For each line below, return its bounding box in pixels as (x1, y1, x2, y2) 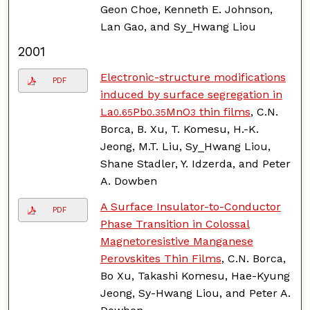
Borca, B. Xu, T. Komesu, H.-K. (100, 122, 259, 136)
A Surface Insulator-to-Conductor (100, 199, 281, 213)
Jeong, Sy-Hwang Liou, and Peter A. (100, 286, 291, 300)
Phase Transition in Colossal (100, 217, 250, 230)
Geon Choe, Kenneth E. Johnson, (100, 2, 273, 16)
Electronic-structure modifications (100, 70, 286, 84)
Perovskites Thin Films (100, 251, 221, 265)
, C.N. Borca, (221, 251, 286, 265)
